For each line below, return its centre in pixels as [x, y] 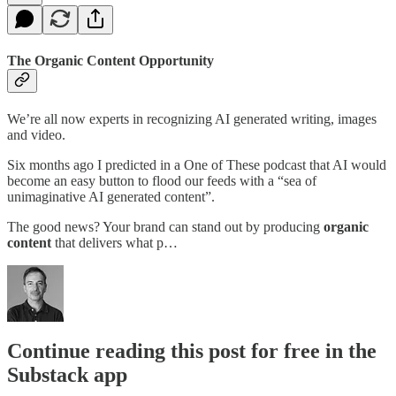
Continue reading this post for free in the [192, 350]
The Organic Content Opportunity [110, 60]
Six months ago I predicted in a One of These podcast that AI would [197, 165]
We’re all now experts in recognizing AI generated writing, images [192, 119]
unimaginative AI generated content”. [111, 197]
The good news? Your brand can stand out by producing [165, 227]
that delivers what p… [114, 243]
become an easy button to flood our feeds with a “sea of [162, 181]
